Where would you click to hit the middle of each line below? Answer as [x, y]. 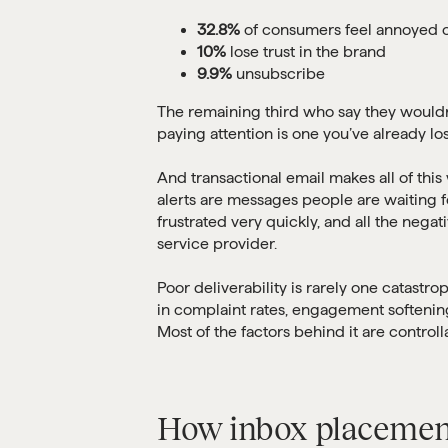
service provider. [217, 244]
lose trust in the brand [306, 52]
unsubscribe [278, 74]
